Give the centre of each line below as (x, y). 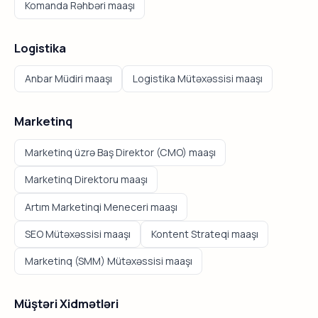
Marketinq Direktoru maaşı (86, 180)
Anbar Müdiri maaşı (68, 79)
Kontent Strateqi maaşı (204, 234)
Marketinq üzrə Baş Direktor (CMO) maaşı (120, 152)
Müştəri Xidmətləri (66, 304)
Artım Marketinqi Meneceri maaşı (101, 207)
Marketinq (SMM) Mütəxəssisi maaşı (108, 261)
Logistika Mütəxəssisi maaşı (197, 79)
